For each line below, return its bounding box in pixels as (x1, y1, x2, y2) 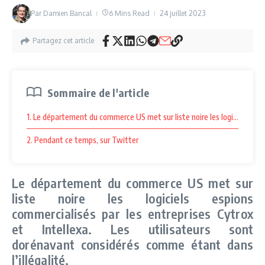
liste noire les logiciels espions (12, 190, 253, 206)
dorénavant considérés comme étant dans (12, 236, 253, 253)
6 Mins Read (109, 9, 150, 18)
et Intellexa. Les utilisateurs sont (12, 221, 253, 237)
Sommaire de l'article (47, 86, 150, 99)
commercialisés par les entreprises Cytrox (12, 205, 253, 222)
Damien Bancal (43, 9, 92, 18)
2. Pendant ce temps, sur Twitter (27, 135, 138, 145)
